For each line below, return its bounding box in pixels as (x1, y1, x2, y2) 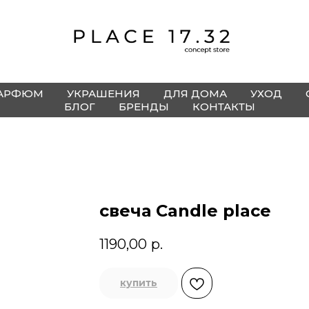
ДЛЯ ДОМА (163, 87, 227, 100)
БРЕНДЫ (119, 100, 169, 113)
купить (120, 277, 157, 290)
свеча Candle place (99, 201, 271, 221)
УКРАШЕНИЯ (66, 87, 140, 100)
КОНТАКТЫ (192, 100, 255, 113)
